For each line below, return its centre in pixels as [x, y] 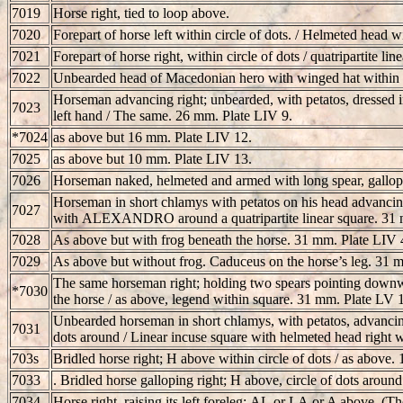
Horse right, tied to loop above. [141, 13]
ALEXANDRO [128, 218]
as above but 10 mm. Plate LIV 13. [152, 158]
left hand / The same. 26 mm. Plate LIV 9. [173, 115]
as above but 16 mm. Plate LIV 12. [152, 137]
